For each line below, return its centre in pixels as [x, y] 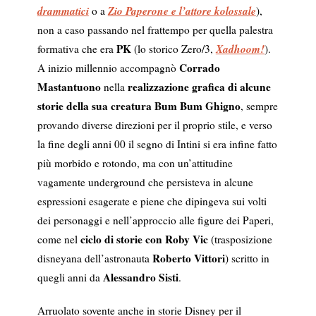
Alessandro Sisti [140, 278]
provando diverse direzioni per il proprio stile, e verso [154, 125]
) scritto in [247, 259]
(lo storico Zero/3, [173, 49]
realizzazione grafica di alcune [199, 87]
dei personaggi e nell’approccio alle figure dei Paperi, [155, 220]
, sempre [259, 106]
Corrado [199, 68]
